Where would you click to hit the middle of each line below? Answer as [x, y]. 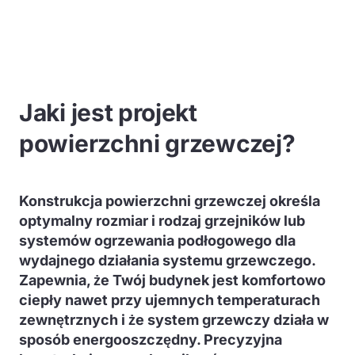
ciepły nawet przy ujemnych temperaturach [170, 300]
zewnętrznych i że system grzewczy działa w [174, 320]
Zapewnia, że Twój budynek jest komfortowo [172, 280]
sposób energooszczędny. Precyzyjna [151, 340]
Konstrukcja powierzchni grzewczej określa [170, 201]
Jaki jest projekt [108, 113]
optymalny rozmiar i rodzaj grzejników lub [162, 221]
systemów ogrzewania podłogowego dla [157, 240]
